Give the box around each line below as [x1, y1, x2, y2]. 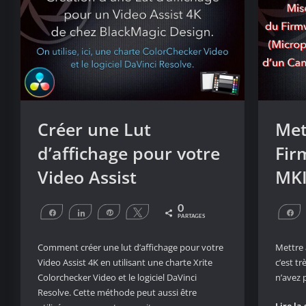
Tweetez [150, 208, 176, 216]
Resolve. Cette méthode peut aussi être [38, 286, 197, 299]
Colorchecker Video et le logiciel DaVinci [38, 271, 197, 284]
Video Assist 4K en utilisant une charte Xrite [38, 256, 212, 269]
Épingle [121, 208, 143, 216]
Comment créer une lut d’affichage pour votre [38, 241, 223, 254]
